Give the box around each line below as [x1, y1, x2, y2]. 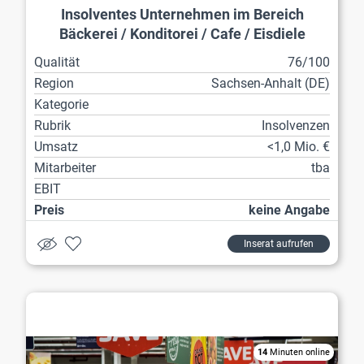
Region [34, 76, 74, 92]
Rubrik [34, 118, 71, 134]
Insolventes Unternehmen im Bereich [60, 6, 304, 24]
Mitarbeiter [34, 160, 96, 176]
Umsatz [34, 139, 78, 155]
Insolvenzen [262, 118, 330, 134]
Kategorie [34, 97, 89, 113]
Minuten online [267, 347, 330, 358]
